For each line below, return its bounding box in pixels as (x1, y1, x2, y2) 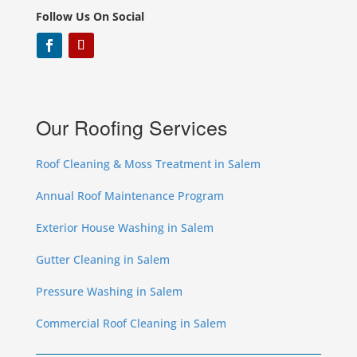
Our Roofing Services (35, 112, 228, 142)
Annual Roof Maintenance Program (35, 188, 224, 204)
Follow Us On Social (35, 9, 144, 25)
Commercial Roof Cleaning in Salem (35, 316, 226, 331)
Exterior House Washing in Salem (35, 220, 214, 236)
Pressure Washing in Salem (35, 284, 182, 300)
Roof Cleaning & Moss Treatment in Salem (35, 156, 261, 172)
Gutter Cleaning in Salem (35, 252, 170, 268)
